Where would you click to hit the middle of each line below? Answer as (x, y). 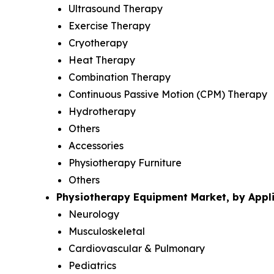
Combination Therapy (120, 77)
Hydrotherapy (102, 112)
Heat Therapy (102, 60)
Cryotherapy (98, 43)
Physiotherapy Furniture (125, 163)
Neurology (94, 214)
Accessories (96, 146)
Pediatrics (92, 266)
